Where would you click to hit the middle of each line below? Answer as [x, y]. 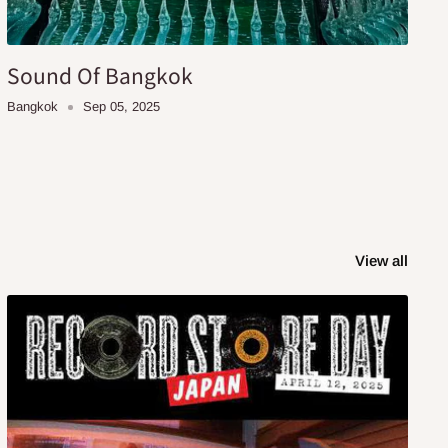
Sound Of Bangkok [99, 75]
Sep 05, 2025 [121, 107]
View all [383, 261]
